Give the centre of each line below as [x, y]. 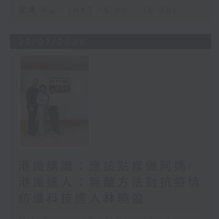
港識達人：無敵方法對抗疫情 [110, 183]
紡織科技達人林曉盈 [82, 199]
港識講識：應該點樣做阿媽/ [106, 166]
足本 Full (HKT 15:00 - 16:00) [98, 11]
